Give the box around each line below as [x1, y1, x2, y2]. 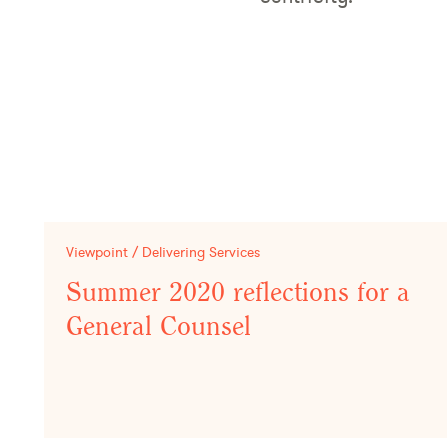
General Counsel [66, 313, 251, 342]
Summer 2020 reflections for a [66, 279, 410, 308]
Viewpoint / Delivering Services [66, 243, 260, 262]
